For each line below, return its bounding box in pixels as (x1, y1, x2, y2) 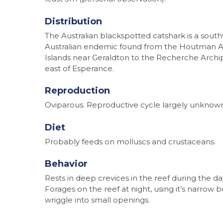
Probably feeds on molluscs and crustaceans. (45, 136, 216, 146)
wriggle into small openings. (45, 195, 150, 205)
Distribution (45, 15, 102, 27)
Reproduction (45, 85, 110, 96)
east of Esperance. (45, 63, 114, 73)
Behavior (45, 158, 88, 169)
